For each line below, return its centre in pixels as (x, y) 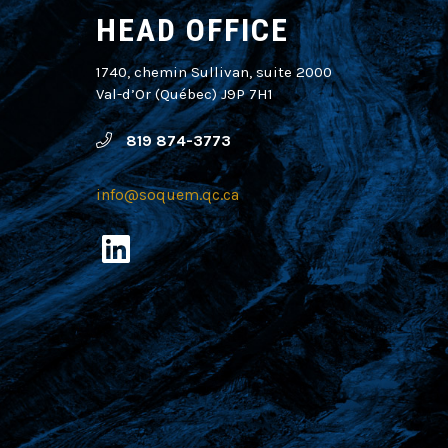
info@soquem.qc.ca (167, 195)
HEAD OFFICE (192, 29)
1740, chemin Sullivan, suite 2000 (213, 71)
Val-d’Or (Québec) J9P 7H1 (184, 93)
